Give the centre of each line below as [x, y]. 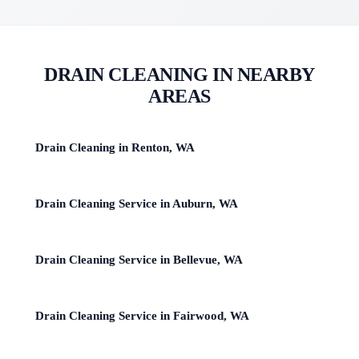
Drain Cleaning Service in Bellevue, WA [139, 259]
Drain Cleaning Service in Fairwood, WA [142, 315]
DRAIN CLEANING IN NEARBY [179, 74]
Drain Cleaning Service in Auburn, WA [137, 203]
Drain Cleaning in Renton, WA [115, 147]
